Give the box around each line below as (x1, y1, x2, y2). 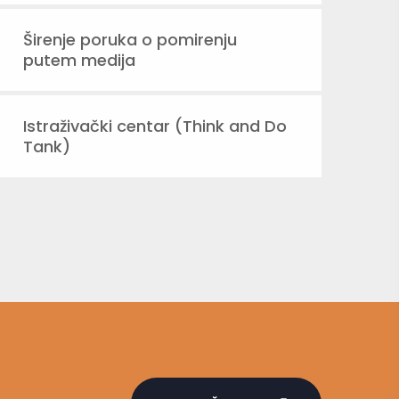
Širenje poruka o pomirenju (23, 28, 237, 51)
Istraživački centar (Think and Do (23, 115, 287, 137)
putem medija (23, 49, 135, 71)
